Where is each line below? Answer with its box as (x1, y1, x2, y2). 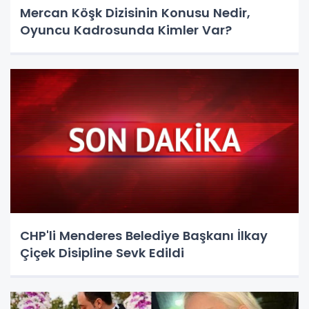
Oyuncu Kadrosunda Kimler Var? (20, 21, 232, 39)
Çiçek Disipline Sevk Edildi (20, 244, 184, 262)
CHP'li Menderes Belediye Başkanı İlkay (20, 227, 268, 245)
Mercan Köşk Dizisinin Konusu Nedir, (20, 4, 250, 22)
